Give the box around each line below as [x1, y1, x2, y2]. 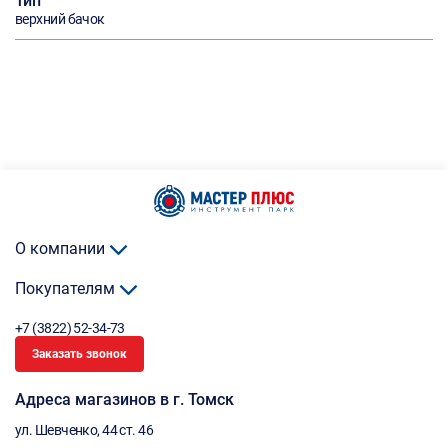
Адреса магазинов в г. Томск [15, 390, 234, 409]
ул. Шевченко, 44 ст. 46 [15, 422, 154, 438]
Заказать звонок [32, 347, 127, 361]
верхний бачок [15, 11, 105, 27]
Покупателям [15, 279, 119, 298]
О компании [15, 239, 109, 258]
